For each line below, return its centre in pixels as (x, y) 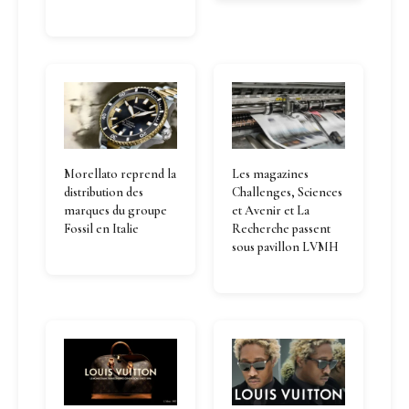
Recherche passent (281, 229)
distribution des (104, 192)
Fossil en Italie (101, 229)
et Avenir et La (271, 210)
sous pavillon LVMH (285, 247)
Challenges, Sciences (287, 192)
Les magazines (270, 174)
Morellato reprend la (120, 174)
